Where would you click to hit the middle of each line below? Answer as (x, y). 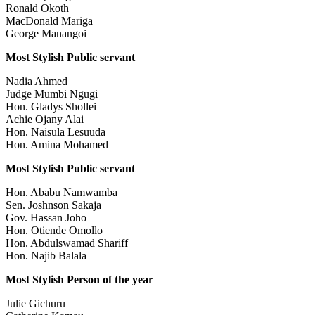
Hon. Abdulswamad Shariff (67, 243)
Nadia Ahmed (37, 82)
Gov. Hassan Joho (46, 218)
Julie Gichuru (36, 304)
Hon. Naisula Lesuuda (56, 132)
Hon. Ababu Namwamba (62, 193)
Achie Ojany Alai (45, 120)
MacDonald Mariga (49, 21)
